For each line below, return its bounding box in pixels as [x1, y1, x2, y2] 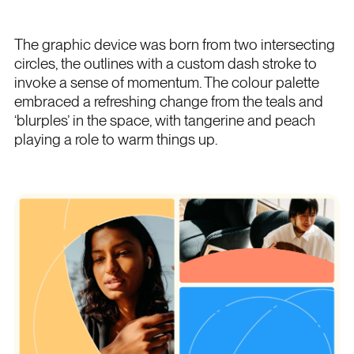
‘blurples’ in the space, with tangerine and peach [13, 111, 315, 130]
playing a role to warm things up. [13, 130, 217, 149]
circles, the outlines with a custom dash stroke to [13, 55, 317, 73]
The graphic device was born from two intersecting [13, 36, 335, 55]
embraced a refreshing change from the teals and [13, 92, 323, 111]
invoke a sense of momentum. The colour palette [13, 73, 319, 92]
